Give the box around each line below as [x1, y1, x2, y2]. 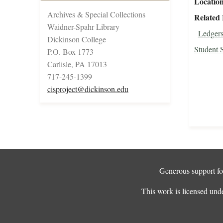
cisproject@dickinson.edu [47, 84, 128, 95]
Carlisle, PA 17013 [47, 59, 107, 70]
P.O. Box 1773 [47, 46, 94, 57]
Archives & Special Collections [47, 9, 145, 20]
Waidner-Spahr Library [47, 21, 119, 32]
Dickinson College [47, 34, 106, 45]
